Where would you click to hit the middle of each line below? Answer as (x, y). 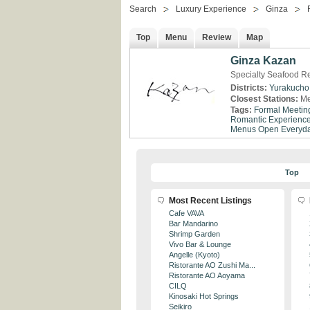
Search (143, 9)
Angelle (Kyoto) (194, 255)
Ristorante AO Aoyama (207, 275)
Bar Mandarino (193, 224)
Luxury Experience (211, 9)
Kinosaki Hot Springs (204, 296)
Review (217, 37)
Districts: (250, 88)
